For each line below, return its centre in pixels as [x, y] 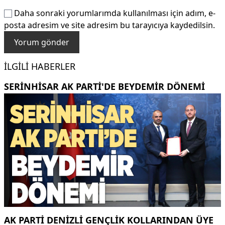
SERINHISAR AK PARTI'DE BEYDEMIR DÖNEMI [104, 86]
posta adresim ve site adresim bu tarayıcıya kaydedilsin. [109, 25]
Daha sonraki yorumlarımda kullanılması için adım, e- [115, 13]
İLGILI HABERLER [40, 66]
